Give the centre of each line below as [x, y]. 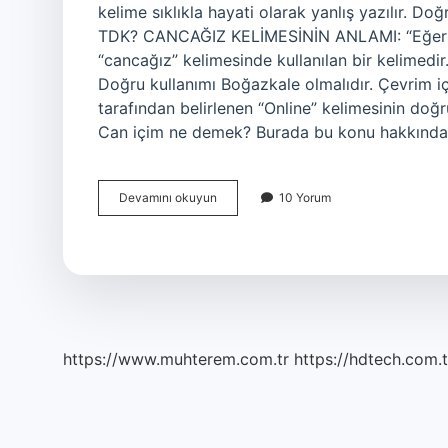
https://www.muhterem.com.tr [176, 359]
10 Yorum [305, 197]
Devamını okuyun [168, 197]
